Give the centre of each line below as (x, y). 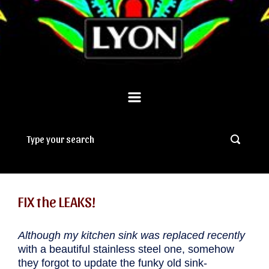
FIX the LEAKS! (57, 201)
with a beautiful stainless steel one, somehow (126, 249)
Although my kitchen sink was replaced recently (131, 235)
